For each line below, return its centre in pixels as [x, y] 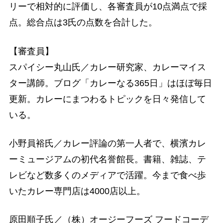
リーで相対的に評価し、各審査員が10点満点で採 [108, 7]
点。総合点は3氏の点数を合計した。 [83, 23]
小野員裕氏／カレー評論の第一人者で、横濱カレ [107, 143]
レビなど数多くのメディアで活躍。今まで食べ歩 [107, 175]
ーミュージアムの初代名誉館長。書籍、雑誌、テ [107, 159]
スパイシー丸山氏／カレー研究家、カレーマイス [107, 67]
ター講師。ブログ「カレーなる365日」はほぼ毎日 [110, 83]
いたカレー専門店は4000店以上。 [77, 191]
